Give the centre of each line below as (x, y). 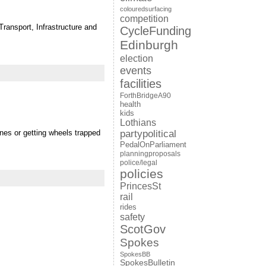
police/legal (138, 163)
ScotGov (142, 229)
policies (141, 174)
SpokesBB (135, 254)
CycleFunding (155, 31)
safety (132, 217)
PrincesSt (140, 186)
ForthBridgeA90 (145, 96)
